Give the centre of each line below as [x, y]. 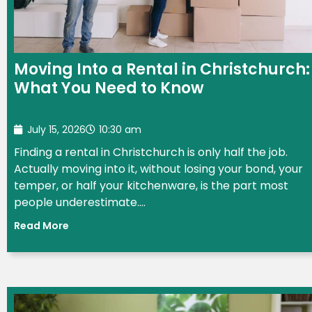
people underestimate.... [80, 202]
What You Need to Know [109, 88]
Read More [41, 226]
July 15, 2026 [56, 129]
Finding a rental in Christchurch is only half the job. [151, 152]
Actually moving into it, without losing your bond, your [158, 169]
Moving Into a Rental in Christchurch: [162, 69]
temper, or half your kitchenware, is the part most [151, 185]
